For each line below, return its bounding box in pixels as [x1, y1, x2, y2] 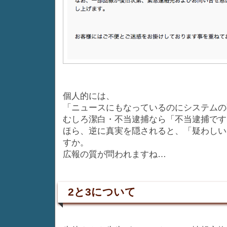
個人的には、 [63, 91, 115, 101]
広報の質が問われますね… [63, 149, 166, 159]
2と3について [68, 185, 136, 198]
